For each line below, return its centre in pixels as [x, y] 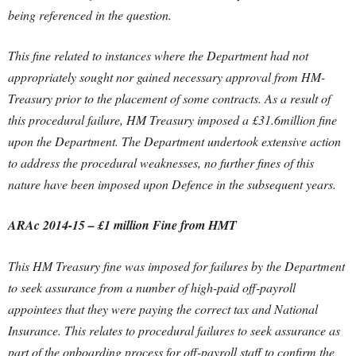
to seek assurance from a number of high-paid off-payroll [152, 287]
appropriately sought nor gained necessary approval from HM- [166, 77]
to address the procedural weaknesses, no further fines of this [161, 163]
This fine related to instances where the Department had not [158, 55]
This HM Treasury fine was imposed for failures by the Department [176, 266]
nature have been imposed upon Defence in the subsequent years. [172, 184]
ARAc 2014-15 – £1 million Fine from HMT [122, 225]
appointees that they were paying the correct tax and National [163, 309]
